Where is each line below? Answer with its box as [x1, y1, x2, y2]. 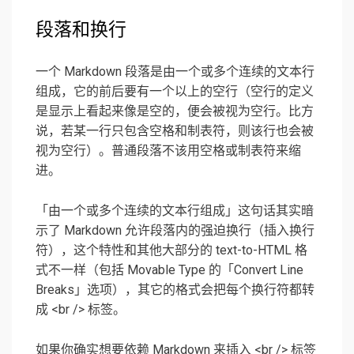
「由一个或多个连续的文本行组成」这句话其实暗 [36, 203, 314, 219]
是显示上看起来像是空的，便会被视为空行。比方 [36, 104, 314, 119]
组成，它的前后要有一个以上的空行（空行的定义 [36, 84, 314, 100]
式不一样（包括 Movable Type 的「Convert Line [36, 262, 303, 278]
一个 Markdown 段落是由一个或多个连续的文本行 [36, 64, 314, 80]
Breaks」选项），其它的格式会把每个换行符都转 [36, 282, 314, 298]
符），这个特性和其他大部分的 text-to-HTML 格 [36, 243, 307, 258]
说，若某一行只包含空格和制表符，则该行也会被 [36, 123, 314, 139]
